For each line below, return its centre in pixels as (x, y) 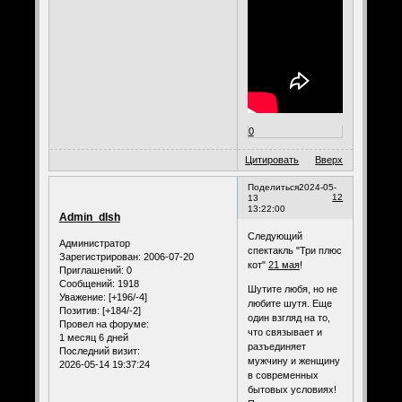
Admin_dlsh (89, 217)
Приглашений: (91, 271)
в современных (283, 375)
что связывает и (284, 332)
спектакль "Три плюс (294, 250)
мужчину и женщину (293, 360)
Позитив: (79, 311)
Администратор (94, 244)
